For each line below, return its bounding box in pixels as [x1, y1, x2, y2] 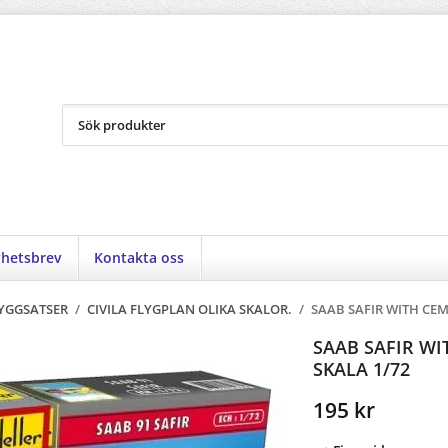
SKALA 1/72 [312, 357, 410, 382]
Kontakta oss [94, 248, 185, 268]
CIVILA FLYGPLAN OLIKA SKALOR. [87, 301, 292, 319]
